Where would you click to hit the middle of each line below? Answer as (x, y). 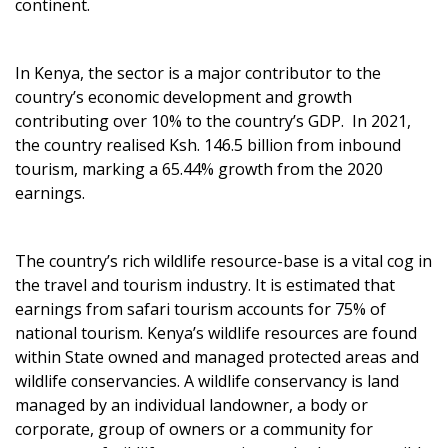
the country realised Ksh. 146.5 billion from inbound (208, 145)
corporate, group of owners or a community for (194, 429)
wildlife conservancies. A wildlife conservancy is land (207, 381)
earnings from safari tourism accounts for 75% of (200, 309)
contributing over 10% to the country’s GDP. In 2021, (213, 121)
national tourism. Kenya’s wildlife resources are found (216, 333)
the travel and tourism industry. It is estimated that (205, 285)
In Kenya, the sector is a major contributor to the (198, 73)
